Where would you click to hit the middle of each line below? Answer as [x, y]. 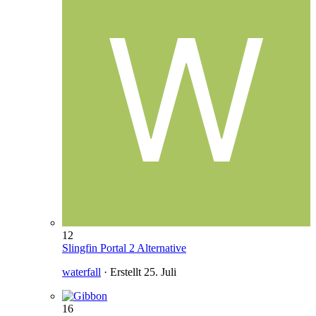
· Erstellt [122, 272]
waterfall [81, 272]
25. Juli [160, 272]
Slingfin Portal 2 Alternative [124, 248]
